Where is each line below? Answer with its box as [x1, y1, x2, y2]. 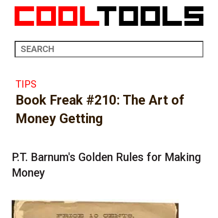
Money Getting [16, 110, 103, 127]
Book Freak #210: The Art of [16, 92, 184, 108]
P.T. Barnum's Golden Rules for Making [12, 150, 201, 164]
